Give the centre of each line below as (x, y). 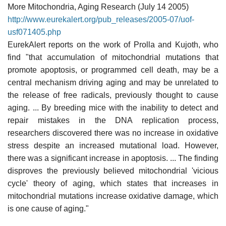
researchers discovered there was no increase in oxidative (113, 133)
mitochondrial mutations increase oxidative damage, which (113, 196)
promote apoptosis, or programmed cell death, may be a (113, 70)
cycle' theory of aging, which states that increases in (113, 183)
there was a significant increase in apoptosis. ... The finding (113, 158)
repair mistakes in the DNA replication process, (113, 120)
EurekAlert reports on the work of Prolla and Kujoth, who (113, 44)
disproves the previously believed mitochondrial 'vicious (113, 171)
